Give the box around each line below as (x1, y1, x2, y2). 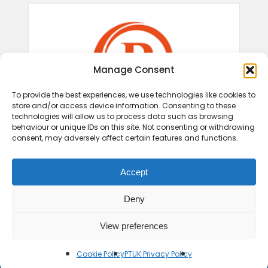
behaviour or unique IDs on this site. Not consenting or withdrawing (12, 122, 255, 132)
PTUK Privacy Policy (124, 249, 192, 259)
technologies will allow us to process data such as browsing (12, 111, 233, 121)
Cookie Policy (76, 249, 124, 259)
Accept (120, 166, 148, 177)
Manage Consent (93, 63, 175, 76)
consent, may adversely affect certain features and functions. (12, 133, 238, 143)
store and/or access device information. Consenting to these (12, 100, 236, 111)
